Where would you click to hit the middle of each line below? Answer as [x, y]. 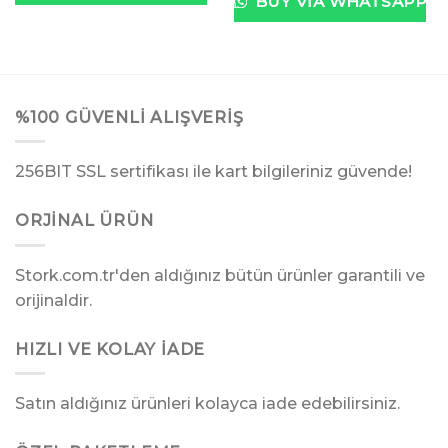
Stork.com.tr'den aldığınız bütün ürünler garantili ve [220, 275]
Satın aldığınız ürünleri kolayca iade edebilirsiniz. [207, 404]
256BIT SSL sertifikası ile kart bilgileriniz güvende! [213, 172]
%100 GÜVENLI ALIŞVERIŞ [129, 117]
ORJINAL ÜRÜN [84, 221]
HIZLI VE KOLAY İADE [110, 349]
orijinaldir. [53, 300]
